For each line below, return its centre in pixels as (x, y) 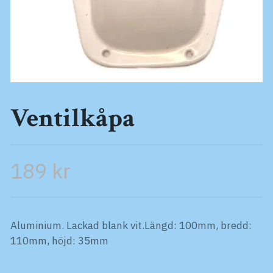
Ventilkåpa (73, 118)
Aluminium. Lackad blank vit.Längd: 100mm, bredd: (131, 225)
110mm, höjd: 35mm (59, 240)
